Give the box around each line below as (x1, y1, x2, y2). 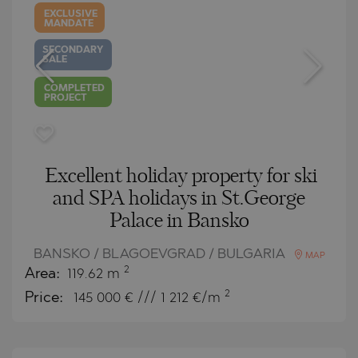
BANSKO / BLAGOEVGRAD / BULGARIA (33, 247, 288, 261)
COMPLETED (44, 83, 105, 93)
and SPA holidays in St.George (53, 189, 305, 209)
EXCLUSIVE (44, 9, 98, 19)
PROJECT (44, 93, 88, 103)
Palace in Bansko (109, 211, 249, 231)
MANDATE (44, 18, 94, 29)
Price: (25, 290, 67, 306)
